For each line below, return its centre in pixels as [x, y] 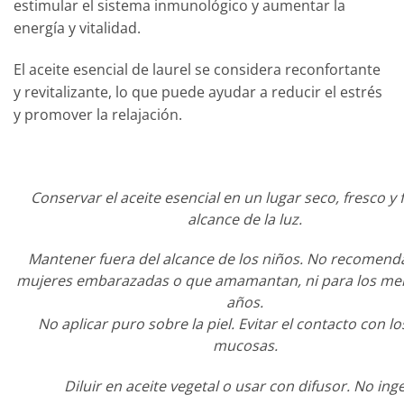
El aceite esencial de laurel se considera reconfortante [197, 70]
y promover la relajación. [98, 115]
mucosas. [245, 346]
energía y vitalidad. [77, 28]
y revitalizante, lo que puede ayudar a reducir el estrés [198, 92]
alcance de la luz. [245, 219]
